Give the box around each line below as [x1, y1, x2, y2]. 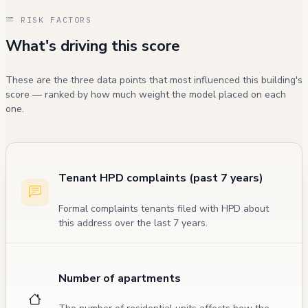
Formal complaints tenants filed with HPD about [58, 201, 269, 215]
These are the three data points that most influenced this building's [5, 74, 302, 87]
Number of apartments [58, 270, 181, 286]
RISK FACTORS [14, 14, 92, 25]
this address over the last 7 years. [58, 216, 208, 230]
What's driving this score [5, 35, 180, 56]
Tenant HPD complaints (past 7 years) [58, 170, 263, 186]
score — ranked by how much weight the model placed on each [5, 88, 286, 101]
